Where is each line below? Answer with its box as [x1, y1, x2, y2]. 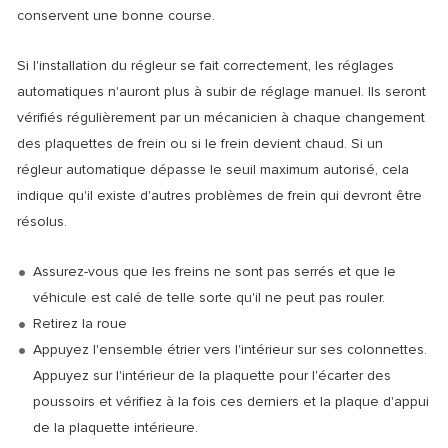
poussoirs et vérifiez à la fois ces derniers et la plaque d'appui [33, 393, 429, 410]
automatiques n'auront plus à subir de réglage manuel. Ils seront [17, 83, 426, 100]
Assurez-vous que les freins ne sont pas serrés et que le [33, 263, 396, 280]
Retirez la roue [33, 315, 127, 332]
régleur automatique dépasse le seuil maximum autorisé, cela [17, 161, 409, 178]
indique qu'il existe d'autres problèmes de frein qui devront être [17, 187, 422, 204]
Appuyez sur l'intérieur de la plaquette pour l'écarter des [33, 367, 391, 384]
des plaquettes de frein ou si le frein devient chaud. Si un [17, 135, 383, 152]
